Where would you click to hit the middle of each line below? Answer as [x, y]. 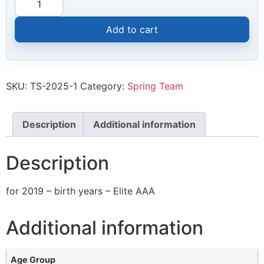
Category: [104, 86]
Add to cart [132, 30]
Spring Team [155, 86]
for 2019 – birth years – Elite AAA [80, 191]
